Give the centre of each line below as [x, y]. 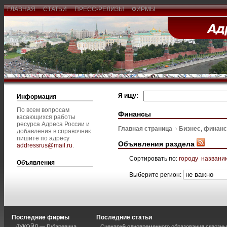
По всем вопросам [43, 110]
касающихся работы [46, 117]
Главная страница [145, 129]
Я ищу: [128, 96]
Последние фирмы [41, 217]
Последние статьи [124, 217]
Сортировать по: [154, 158]
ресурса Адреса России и [53, 124]
